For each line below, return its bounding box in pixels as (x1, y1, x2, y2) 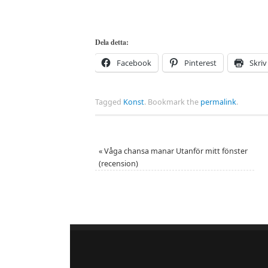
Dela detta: (95, 37, 129, 48)
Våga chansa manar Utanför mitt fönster (102, 146, 248, 157)
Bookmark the (146, 97, 200, 108)
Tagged (95, 97, 123, 108)
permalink (200, 97, 236, 108)
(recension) (98, 159, 138, 169)
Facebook (117, 57, 151, 69)
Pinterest (184, 57, 217, 69)
